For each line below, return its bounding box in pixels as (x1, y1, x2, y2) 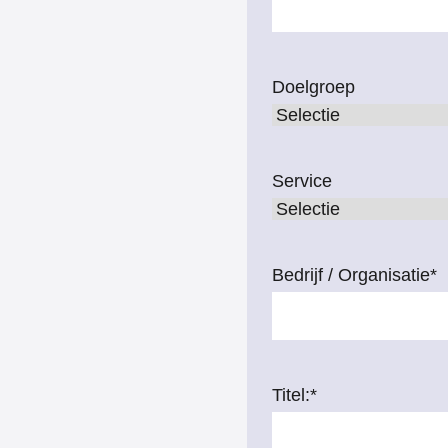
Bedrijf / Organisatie (271, 265, 430, 285)
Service (271, 171, 332, 191)
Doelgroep (271, 77, 355, 97)
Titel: (271, 385, 310, 405)
